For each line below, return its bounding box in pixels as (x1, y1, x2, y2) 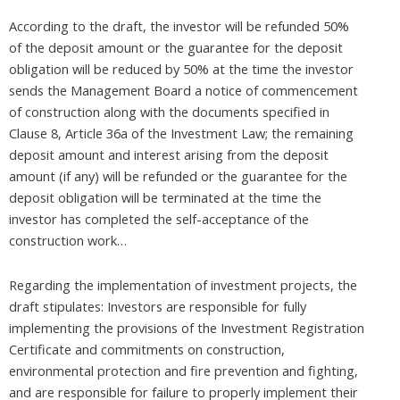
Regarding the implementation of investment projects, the (9, 275, 357, 294)
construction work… (9, 231, 127, 250)
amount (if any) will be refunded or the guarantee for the (9, 167, 347, 186)
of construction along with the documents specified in (9, 103, 329, 121)
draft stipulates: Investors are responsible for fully (9, 296, 306, 315)
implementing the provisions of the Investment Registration (9, 318, 364, 337)
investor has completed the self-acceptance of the (9, 210, 309, 229)
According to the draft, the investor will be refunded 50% (9, 17, 349, 36)
